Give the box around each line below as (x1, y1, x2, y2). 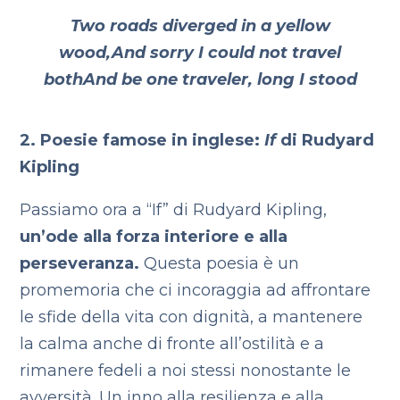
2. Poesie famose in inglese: (20, 130, 261, 150)
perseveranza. (20, 254, 140, 273)
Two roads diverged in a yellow (70, 16, 330, 36)
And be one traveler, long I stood (82, 70, 357, 89)
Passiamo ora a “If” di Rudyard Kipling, (20, 200, 328, 220)
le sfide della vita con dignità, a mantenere (20, 307, 363, 327)
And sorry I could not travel (112, 43, 341, 62)
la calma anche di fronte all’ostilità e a (20, 334, 325, 354)
